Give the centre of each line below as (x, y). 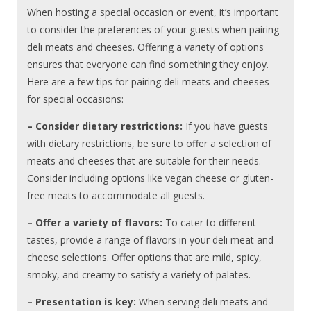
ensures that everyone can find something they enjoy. (148, 65)
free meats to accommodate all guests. (116, 196)
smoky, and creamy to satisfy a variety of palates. (139, 275)
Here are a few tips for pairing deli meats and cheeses (149, 82)
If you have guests (226, 126)
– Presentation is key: (82, 302)
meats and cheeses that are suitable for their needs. (144, 161)
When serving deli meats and (202, 302)
